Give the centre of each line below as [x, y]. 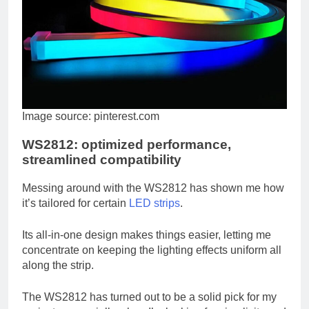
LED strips [154, 203]
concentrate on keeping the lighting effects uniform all [152, 250]
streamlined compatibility [102, 159]
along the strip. [58, 265]
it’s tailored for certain [76, 203]
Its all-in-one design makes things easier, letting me [147, 235]
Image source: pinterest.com [91, 117]
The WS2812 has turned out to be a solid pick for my [149, 297]
